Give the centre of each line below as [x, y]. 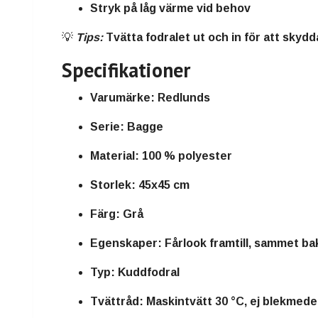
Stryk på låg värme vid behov [170, 9]
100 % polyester [186, 156]
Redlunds [182, 98]
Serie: [107, 127]
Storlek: [113, 185]
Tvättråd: [117, 302]
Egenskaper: [126, 243]
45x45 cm [163, 185]
